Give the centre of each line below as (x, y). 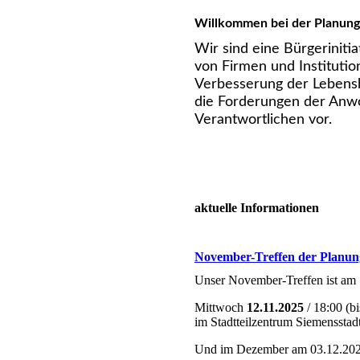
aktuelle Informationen (257, 208)
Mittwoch (221, 307)
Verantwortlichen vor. (263, 120)
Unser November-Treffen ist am (275, 280)
